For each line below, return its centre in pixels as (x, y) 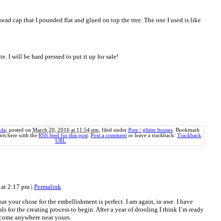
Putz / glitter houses (150, 130)
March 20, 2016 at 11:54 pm (65, 130)
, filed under (113, 130)
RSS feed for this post (63, 136)
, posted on (19, 130)
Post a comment (109, 136)
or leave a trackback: (152, 136)
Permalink (48, 187)
